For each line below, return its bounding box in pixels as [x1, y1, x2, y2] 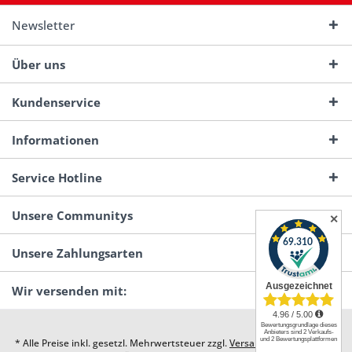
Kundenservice [12, 94, 101, 110]
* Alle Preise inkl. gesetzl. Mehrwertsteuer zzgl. [15, 336, 229, 350]
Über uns [12, 57, 65, 72]
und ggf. [298, 336, 337, 350]
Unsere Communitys [12, 207, 133, 223]
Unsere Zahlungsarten [12, 245, 143, 261]
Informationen [12, 132, 99, 148]
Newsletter [12, 17, 75, 33]
